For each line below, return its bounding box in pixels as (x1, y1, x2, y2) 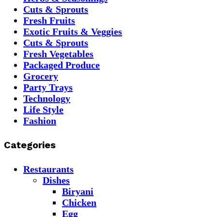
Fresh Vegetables (23, 48, 93, 59)
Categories (4, 139, 56, 151)
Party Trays (23, 81, 73, 93)
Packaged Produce (23, 59, 100, 70)
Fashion (23, 115, 56, 126)
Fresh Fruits (23, 15, 75, 26)
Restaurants (23, 163, 74, 174)
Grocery (23, 70, 58, 81)
